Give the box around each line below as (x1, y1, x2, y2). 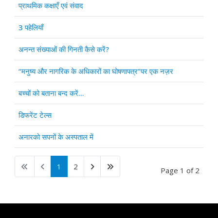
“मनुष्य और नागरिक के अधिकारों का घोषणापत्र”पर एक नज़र (18, 66, 173, 76)
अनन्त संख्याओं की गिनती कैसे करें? (18, 44, 109, 54)
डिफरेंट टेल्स (18, 110, 52, 120)
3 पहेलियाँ (18, 22, 43, 32)
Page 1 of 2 (161, 165, 200, 175)
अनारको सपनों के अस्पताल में (18, 132, 93, 142)
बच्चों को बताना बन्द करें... (18, 88, 84, 98)
